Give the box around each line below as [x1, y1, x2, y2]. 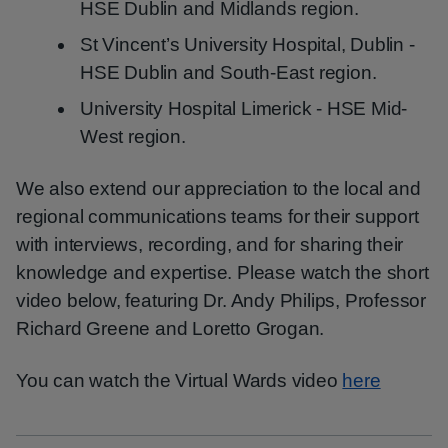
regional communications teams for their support [16, 206, 419, 227]
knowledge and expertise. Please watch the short [16, 262, 429, 283]
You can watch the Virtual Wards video [16, 370, 343, 391]
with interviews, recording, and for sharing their [16, 234, 404, 255]
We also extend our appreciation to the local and [16, 178, 421, 199]
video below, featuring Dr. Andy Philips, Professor [16, 290, 426, 311]
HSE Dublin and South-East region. [80, 62, 377, 83]
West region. [80, 126, 186, 147]
